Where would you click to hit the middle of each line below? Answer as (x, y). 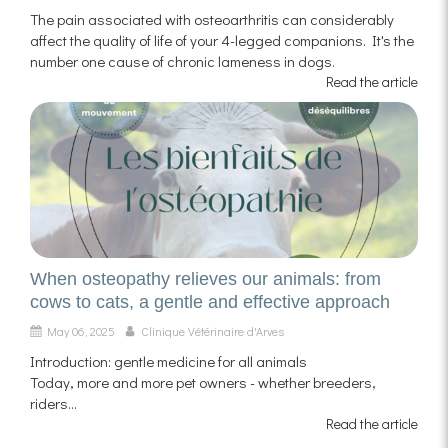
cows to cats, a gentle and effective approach (210, 301)
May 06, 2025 (81, 330)
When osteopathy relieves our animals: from (205, 278)
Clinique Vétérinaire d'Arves (212, 330)
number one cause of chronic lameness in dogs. (182, 61)
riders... (53, 402)
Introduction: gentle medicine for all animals (168, 360)
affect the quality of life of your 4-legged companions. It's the (222, 40)
